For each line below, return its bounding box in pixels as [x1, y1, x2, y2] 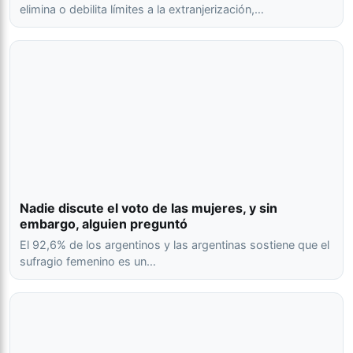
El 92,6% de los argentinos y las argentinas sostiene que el [20, 237, 329, 251]
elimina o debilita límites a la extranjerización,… [20, 2, 264, 16]
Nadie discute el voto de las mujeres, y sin [20, 199, 277, 216]
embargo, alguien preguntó [20, 215, 188, 232]
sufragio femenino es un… [20, 254, 156, 268]
